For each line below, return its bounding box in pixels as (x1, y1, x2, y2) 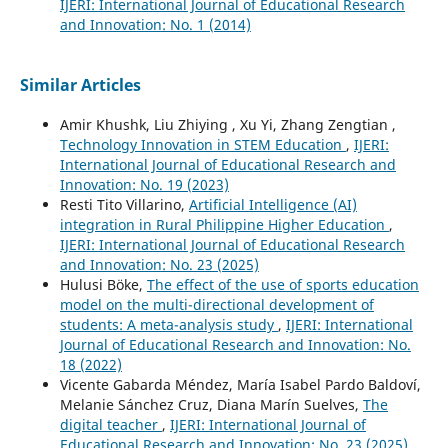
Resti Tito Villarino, (59, 195, 189, 215)
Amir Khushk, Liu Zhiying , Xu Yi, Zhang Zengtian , (59, 115, 396, 135)
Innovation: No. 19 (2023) (59, 175, 229, 195)
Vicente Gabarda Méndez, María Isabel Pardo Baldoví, (59, 375, 421, 395)
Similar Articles (19, 74, 141, 97)
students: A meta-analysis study (59, 315, 278, 335)
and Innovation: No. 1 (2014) (59, 15, 251, 35)
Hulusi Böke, (59, 275, 147, 295)
